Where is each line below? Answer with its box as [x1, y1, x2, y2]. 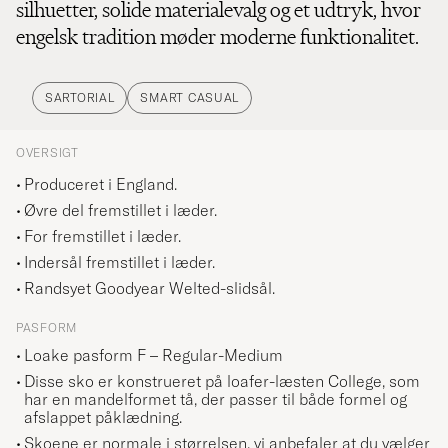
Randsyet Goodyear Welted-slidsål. [24, 278, 275, 299]
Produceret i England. [24, 174, 177, 195]
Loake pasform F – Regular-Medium [24, 345, 283, 366]
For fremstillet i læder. [24, 226, 181, 247]
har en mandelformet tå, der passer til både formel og [24, 389, 407, 410]
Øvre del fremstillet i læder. [24, 200, 217, 221]
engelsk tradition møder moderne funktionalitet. [16, 23, 419, 51]
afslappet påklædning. [24, 407, 182, 428]
